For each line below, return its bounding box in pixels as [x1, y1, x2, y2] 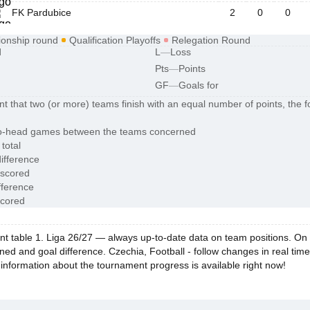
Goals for [179, 80, 219, 91]
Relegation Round [172, 35, 250, 46]
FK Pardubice [12, 7, 71, 18]
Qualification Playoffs [69, 35, 161, 46]
